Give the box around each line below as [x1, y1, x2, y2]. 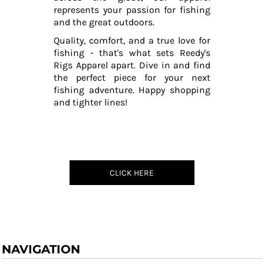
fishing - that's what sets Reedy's [54, 47, 210, 58]
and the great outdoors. [54, 16, 155, 28]
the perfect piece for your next [54, 71, 210, 83]
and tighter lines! [54, 96, 128, 108]
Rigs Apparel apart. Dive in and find [54, 59, 210, 71]
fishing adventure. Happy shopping [54, 84, 210, 95]
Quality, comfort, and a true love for [54, 34, 210, 46]
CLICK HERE [110, 167, 154, 178]
